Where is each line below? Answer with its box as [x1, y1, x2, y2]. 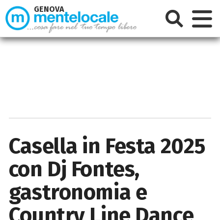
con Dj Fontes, [8, 156, 139, 182]
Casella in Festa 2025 [8, 133, 206, 159]
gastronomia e [8, 179, 147, 205]
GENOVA [34, 4, 65, 14]
